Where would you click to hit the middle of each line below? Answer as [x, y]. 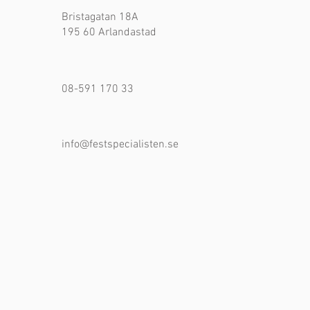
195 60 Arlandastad [109, 32]
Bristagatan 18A [100, 17]
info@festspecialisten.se [120, 144]
